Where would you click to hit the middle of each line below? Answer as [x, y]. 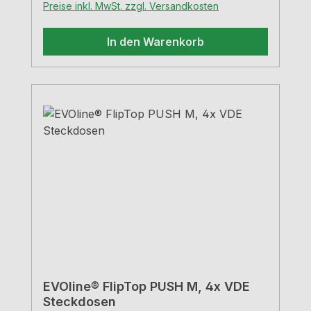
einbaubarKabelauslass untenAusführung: [154, 30]
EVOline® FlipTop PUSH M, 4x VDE [146, 287]
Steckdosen [79, 302]
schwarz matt [79, 47]
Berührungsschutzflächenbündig [130, 14]
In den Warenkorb [155, 42]
